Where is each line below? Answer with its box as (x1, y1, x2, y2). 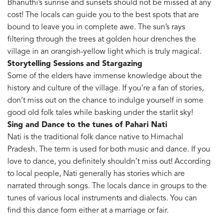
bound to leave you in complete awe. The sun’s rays (7, 23, 185, 31)
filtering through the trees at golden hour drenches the (7, 35, 196, 44)
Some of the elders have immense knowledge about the (7, 72, 202, 80)
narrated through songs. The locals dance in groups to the (7, 182, 207, 190)
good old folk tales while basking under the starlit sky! (7, 109, 193, 117)
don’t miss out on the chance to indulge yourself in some (7, 96, 203, 105)
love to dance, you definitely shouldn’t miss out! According (7, 157, 211, 166)
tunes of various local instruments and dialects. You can (7, 194, 197, 202)
